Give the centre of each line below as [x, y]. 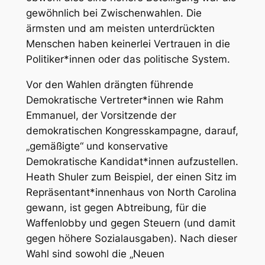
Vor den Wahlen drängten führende [109, 85]
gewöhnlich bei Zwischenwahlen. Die [114, 13]
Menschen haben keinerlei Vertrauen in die [128, 44]
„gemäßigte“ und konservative [97, 146]
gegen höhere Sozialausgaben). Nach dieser [131, 239]
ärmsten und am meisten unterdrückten [120, 29]
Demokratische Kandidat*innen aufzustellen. [132, 162]
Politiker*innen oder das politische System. [128, 59]
